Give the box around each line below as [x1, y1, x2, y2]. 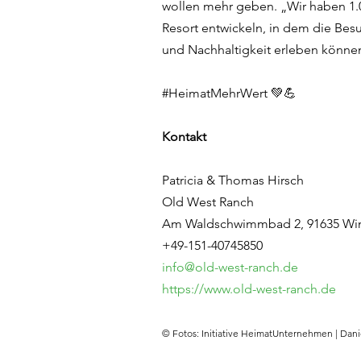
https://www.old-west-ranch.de [162, 281, 336, 297]
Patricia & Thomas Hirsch [162, 172, 304, 188]
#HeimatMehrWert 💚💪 [162, 85, 297, 101]
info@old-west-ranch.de [162, 259, 298, 275]
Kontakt [162, 129, 206, 144]
